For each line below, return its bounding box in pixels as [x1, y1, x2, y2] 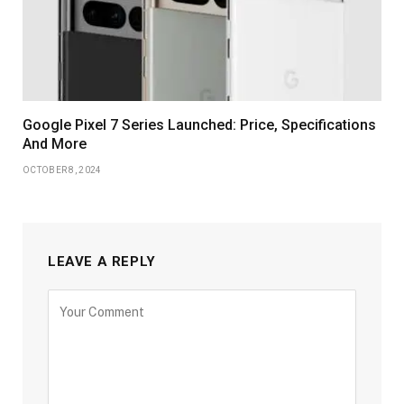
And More [23, 134, 87, 152]
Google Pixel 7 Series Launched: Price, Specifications [23, 115, 376, 133]
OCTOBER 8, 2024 [23, 164, 102, 175]
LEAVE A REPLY [48, 252, 156, 270]
